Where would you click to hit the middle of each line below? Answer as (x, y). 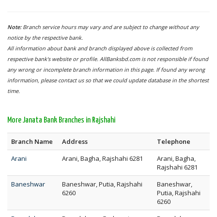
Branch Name (32, 141)
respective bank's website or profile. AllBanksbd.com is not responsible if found (108, 59)
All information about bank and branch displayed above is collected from (100, 48)
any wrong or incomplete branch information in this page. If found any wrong (106, 70)
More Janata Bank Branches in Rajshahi (61, 120)
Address (75, 141)
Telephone (174, 141)
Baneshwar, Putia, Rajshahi (102, 184)
